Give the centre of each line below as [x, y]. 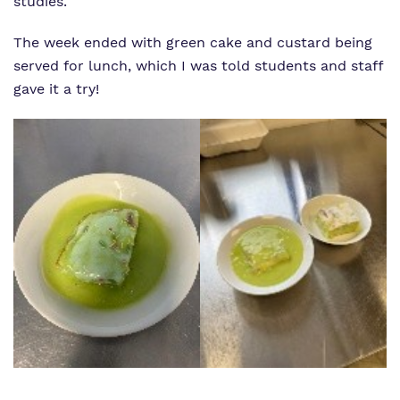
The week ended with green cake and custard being [193, 43]
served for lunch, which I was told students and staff [198, 66]
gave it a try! [56, 89]
